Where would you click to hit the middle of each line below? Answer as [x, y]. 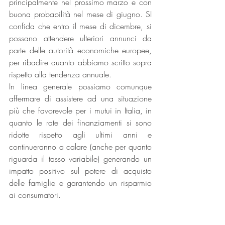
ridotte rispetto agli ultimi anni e [80, 135]
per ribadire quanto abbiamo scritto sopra [80, 63]
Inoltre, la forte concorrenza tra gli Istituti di [80, 207]
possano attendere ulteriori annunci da [80, 38]
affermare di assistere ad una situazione [80, 99]
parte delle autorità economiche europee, [80, 50]
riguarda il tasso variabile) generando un [80, 159]
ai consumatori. [35, 195]
